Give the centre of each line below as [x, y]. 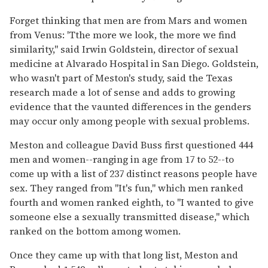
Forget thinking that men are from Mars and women [128, 20]
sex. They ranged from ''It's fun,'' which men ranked [127, 188]
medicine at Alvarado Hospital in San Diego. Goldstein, [134, 63]
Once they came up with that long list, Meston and [124, 255]
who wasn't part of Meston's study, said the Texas [121, 77]
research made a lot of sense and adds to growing [122, 92]
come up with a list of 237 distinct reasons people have [133, 173]
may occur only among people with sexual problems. [130, 121]
